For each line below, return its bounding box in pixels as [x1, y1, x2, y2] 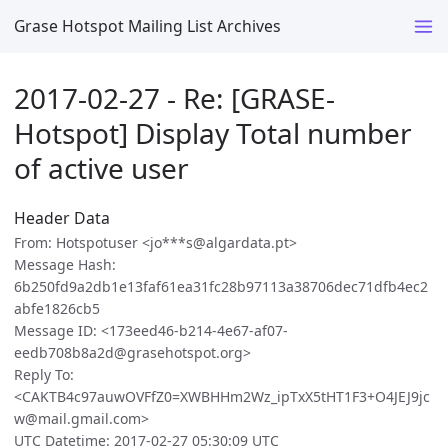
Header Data [14, 207, 110, 230]
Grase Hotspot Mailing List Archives [14, 14, 281, 37]
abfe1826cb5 [14, 299, 100, 319]
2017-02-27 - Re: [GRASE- [14, 78, 335, 117]
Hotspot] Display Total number [14, 113, 412, 152]
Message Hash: [14, 255, 116, 275]
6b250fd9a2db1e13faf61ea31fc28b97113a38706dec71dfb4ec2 [14, 277, 428, 297]
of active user [14, 148, 189, 187]
